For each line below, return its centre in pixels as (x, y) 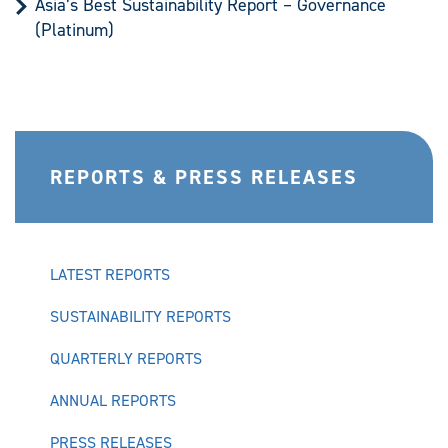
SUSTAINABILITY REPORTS (140, 316)
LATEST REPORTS (110, 274)
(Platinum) (74, 30)
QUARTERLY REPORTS (126, 358)
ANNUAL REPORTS (113, 400)
